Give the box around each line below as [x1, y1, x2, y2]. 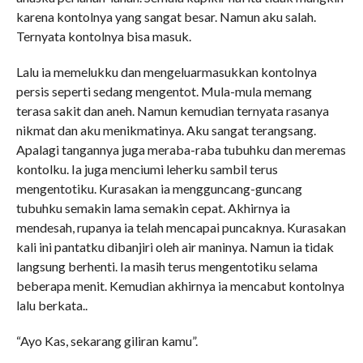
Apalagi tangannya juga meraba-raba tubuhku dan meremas [15, 142, 346, 157]
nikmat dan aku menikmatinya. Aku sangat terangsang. [15, 122, 316, 138]
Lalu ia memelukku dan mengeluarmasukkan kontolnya [15, 64, 317, 79]
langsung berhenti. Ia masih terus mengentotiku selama [15, 258, 318, 274]
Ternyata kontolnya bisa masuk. [15, 28, 191, 44]
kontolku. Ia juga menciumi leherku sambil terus [15, 161, 278, 177]
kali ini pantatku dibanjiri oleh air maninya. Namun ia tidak [15, 239, 334, 254]
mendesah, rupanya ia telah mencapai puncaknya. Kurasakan [15, 220, 346, 235]
